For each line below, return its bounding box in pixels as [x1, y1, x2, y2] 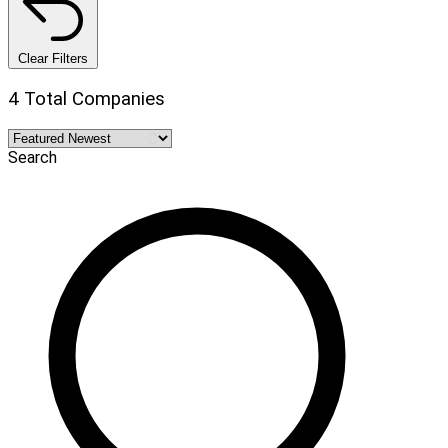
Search [8, 148, 57, 168]
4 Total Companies [8, 87, 165, 110]
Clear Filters [18, 50, 88, 66]
